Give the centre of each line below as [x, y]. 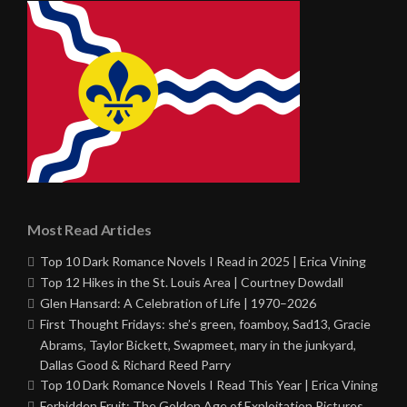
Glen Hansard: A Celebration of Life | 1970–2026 [178, 303]
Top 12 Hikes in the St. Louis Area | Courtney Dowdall [192, 283]
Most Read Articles [89, 230]
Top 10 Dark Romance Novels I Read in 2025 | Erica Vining [203, 262]
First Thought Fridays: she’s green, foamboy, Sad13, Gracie [205, 324]
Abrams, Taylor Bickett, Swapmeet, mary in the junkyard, [198, 345]
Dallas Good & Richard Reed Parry [135, 365]
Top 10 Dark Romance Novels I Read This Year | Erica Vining [209, 385]
